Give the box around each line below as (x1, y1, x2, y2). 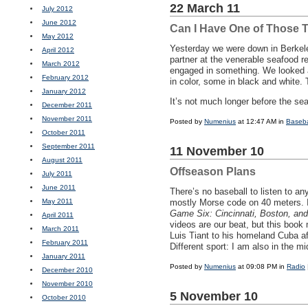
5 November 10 (170, 289, 258, 303)
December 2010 (42, 266, 93, 274)
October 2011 (42, 129, 85, 136)
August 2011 (42, 156, 82, 164)
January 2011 (42, 252, 85, 260)
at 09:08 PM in (236, 263, 287, 270)
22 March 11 (170, 1, 240, 15)
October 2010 (42, 294, 86, 301)
